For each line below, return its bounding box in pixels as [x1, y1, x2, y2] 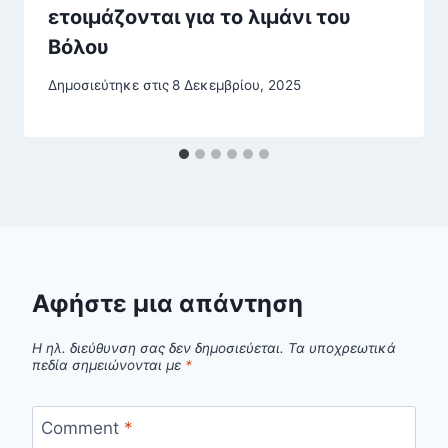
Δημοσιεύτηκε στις [48, 77, 169, 94]
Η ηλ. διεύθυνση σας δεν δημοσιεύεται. [32, 339, 284, 356]
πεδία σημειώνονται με [32, 356, 185, 373]
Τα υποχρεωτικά [288, 339, 396, 356]
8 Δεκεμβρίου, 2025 [172, 77, 302, 94]
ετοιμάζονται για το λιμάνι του [48, 4, 351, 29]
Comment [40, 417, 124, 438]
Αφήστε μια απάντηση [32, 289, 303, 319]
